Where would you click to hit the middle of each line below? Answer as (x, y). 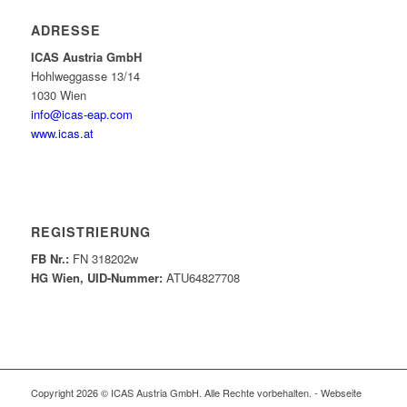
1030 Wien (58, 94)
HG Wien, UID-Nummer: (96, 277)
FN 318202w (103, 258)
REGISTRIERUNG (90, 231)
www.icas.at (62, 133)
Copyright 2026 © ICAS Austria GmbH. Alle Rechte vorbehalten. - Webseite (196, 392)
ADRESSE (65, 30)
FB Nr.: (50, 258)
